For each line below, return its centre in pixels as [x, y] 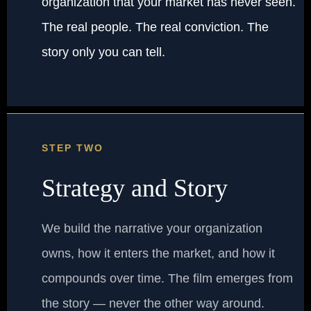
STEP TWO [73, 148]
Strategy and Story [135, 188]
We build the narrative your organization [152, 229]
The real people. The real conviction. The [155, 27]
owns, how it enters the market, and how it [158, 254]
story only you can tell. [103, 52]
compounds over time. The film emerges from [167, 279]
